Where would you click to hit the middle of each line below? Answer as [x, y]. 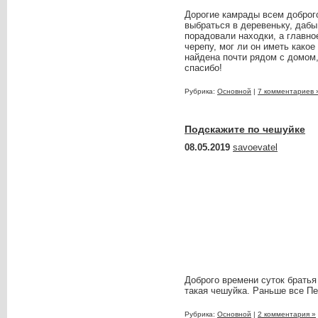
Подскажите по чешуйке [245, 129]
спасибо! [203, 68]
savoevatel [255, 147]
